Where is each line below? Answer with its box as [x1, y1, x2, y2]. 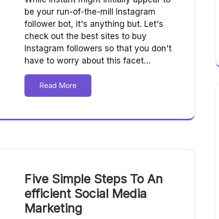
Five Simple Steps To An [24, 172, 163, 187]
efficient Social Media [24, 186, 147, 201]
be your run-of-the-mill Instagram [24, 7, 155, 17]
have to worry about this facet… [24, 56, 151, 66]
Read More [39, 81, 77, 90]
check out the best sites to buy [24, 31, 147, 42]
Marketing [24, 201, 82, 216]
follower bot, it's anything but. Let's [24, 19, 163, 29]
